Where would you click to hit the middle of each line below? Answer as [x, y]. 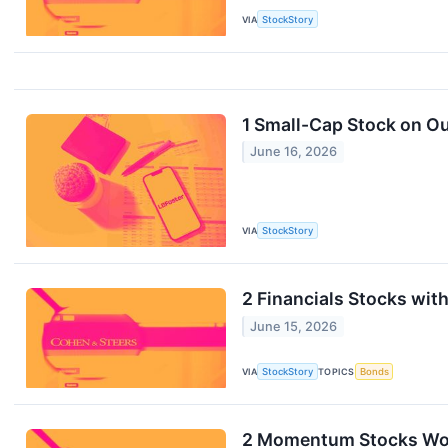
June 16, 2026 [294, 152]
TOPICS [336, 371]
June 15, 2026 [294, 326]
